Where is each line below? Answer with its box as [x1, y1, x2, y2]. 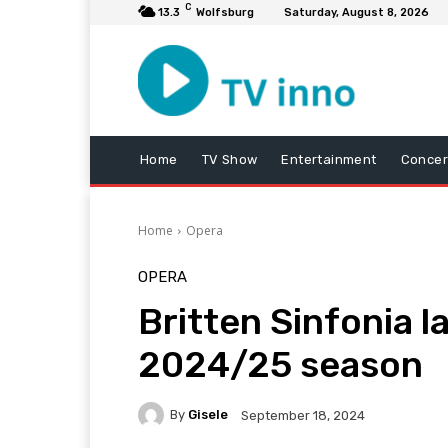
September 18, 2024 [241, 407, 365, 423]
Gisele [188, 407, 228, 423]
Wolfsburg [196, 6, 254, 19]
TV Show [201, 151, 258, 167]
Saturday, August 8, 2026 [284, 6, 429, 19]
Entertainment [281, 151, 377, 167]
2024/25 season [138, 342, 423, 386]
